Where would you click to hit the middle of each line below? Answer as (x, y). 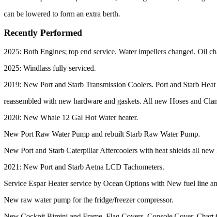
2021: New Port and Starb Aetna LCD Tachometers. (84, 167)
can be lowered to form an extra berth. (62, 14)
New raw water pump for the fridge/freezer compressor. (89, 200)
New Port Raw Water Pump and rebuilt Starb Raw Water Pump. (102, 134)
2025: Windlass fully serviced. (51, 68)
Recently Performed (43, 32)
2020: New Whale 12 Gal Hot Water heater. (71, 117)
